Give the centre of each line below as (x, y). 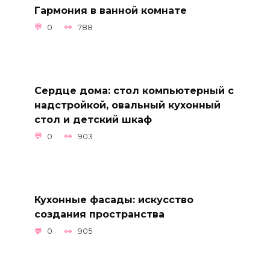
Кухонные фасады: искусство (114, 199)
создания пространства (99, 214)
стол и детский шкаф (93, 119)
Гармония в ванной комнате (110, 10)
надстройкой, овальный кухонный (127, 105)
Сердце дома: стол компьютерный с (134, 90)
